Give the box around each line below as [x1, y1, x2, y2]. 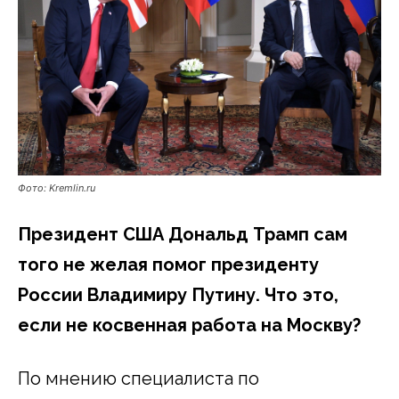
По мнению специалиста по [18, 367, 259, 389]
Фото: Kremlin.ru [18, 181, 95, 194]
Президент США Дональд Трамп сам [18, 223, 347, 245]
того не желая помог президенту [18, 253, 319, 275]
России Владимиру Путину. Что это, [18, 283, 338, 305]
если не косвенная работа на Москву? [18, 313, 361, 336]
